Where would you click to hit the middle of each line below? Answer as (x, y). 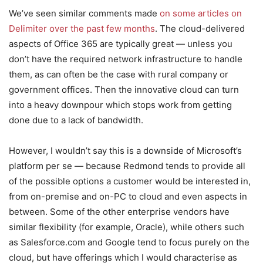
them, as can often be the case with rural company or (119, 74)
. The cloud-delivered (200, 28)
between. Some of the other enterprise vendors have (119, 211)
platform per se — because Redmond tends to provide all (127, 166)
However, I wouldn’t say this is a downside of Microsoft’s (125, 150)
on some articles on (201, 13)
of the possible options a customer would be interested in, (130, 181)
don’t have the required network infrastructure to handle (126, 59)
